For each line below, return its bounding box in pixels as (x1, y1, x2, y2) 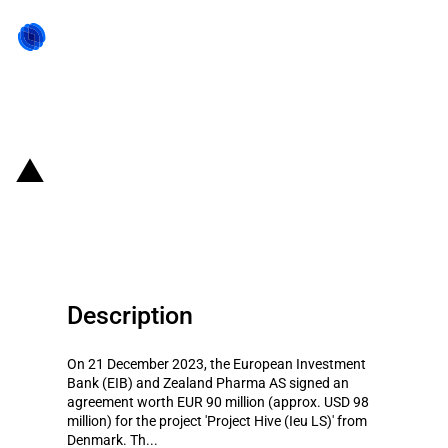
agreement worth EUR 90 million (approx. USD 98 (67, 394, 369, 410)
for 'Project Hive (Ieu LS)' (45, 188, 330, 218)
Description (67, 301, 193, 330)
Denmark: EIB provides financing (45, 153, 421, 183)
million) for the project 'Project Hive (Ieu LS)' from (67, 413, 367, 429)
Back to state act (40, 102, 145, 119)
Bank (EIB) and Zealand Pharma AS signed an (67, 375, 349, 391)
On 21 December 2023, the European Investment (67, 356, 366, 372)
